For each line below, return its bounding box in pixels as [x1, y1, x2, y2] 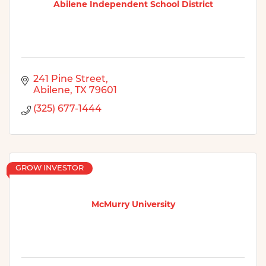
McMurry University [91, 199, 175, 210]
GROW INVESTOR [15, 164, 84, 172]
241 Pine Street [33, 74, 106, 84]
